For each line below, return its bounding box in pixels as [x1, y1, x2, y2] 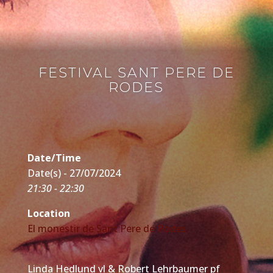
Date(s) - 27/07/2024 [27, 166, 121, 180]
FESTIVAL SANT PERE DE [38, 64, 235, 81]
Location [27, 206, 70, 220]
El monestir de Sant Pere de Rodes [27, 221, 186, 235]
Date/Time [27, 151, 81, 165]
